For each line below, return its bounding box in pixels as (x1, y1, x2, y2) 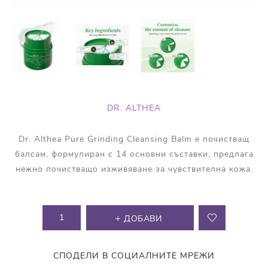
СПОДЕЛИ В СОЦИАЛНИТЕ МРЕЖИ (53, 249, 215, 261)
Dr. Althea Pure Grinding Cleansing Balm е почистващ (19, 133, 249, 145)
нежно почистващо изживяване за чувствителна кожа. (15, 163, 253, 175)
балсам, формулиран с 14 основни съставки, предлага (14, 148, 254, 160)
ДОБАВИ (124, 212, 163, 224)
